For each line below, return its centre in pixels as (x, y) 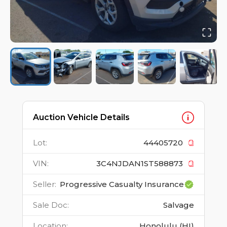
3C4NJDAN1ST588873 (140, 164)
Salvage (179, 205)
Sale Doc (50, 205)
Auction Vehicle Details (81, 118)
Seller (44, 184)
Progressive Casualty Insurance (122, 184)
